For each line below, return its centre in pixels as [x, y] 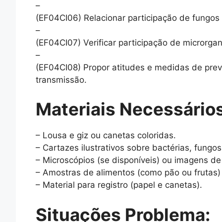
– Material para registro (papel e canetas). [119, 185]
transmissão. [61, 80]
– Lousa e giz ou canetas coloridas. [106, 136]
